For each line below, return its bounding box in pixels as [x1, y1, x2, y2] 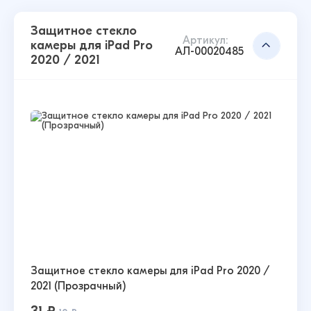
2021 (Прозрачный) [31, 280, 126, 292]
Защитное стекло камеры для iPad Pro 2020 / [31, 264, 270, 276]
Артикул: [183, 33, 229, 46]
